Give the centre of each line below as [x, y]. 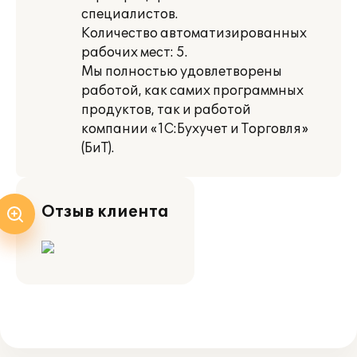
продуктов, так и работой [166, 110]
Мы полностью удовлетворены [182, 72]
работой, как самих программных [192, 91]
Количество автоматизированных [194, 33]
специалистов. [129, 14]
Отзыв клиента [105, 212]
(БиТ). [98, 148]
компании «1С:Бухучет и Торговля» [195, 129]
